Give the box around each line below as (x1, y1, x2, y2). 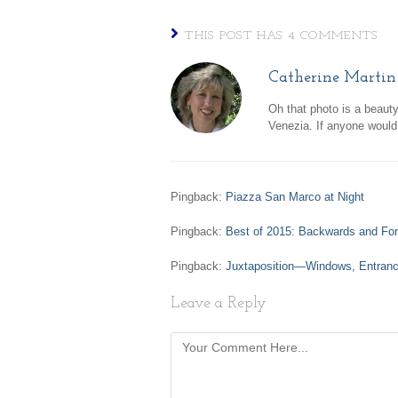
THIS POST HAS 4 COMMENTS (185, 28, 378, 43)
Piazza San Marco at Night (226, 189, 364, 203)
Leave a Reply (171, 294, 267, 312)
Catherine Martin (268, 68, 396, 86)
